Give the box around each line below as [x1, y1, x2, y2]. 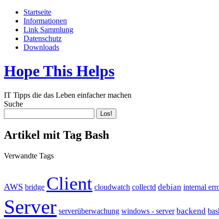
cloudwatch [94, 182, 130, 191]
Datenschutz [23, 34, 62, 43]
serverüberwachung [59, 206, 119, 215]
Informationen [23, 17, 67, 25]
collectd [132, 182, 156, 191]
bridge [25, 182, 44, 191]
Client [46, 173, 92, 194]
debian [158, 182, 181, 192]
